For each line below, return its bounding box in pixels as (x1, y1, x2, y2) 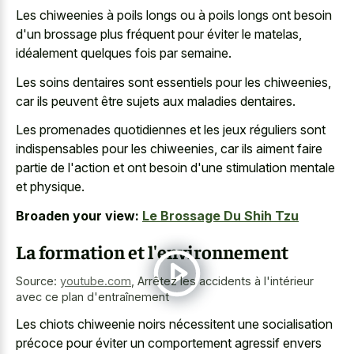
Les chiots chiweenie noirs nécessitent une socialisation (16, 316, 333, 333)
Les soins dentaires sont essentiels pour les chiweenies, (16, 73, 331, 90)
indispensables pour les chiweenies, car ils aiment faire (16, 141, 322, 157)
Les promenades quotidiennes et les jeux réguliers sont (16, 122, 326, 138)
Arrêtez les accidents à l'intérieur (137, 273, 314, 288)
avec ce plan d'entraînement (16, 289, 169, 303)
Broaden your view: (16, 207, 139, 224)
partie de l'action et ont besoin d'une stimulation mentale (16, 160, 335, 176)
